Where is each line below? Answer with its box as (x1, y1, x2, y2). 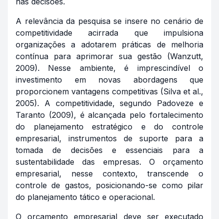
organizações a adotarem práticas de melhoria (16, 40, 203, 49)
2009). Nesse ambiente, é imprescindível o (16, 63, 203, 73)
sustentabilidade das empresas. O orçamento (16, 157, 203, 167)
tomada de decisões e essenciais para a (16, 145, 203, 155)
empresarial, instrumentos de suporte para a (16, 133, 203, 143)
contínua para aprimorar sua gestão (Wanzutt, (16, 51, 203, 61)
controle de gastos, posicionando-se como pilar (16, 180, 203, 190)
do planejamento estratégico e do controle (16, 122, 203, 131)
